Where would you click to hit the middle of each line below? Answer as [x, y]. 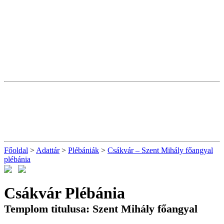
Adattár [48, 150]
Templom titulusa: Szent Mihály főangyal [101, 208]
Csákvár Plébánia [64, 193]
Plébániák [83, 150]
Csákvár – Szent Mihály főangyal [160, 150]
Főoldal [16, 150]
